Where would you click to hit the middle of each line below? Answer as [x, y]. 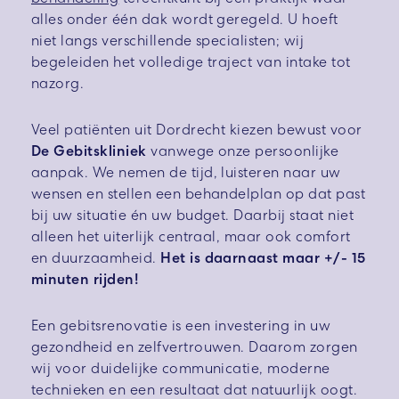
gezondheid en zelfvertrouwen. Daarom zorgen [195, 347]
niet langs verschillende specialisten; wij [168, 41]
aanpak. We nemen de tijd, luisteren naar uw [186, 173]
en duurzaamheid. [96, 258]
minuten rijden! [85, 280]
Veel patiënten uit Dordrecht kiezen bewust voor [197, 130]
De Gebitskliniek [91, 151]
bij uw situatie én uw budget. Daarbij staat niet [193, 216]
